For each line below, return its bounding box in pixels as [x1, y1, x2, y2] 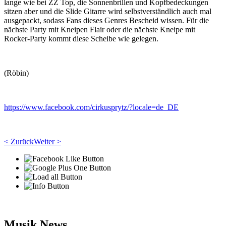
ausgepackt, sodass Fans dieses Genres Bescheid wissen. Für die [4, 16, 209, 25]
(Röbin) [4, 69, 29, 77]
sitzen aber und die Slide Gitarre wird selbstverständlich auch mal [4, 7, 211, 16]
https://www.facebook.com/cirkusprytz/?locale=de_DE [4, 103, 179, 111]
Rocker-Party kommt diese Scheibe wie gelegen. [4, 34, 158, 43]
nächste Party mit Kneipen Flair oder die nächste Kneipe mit [4, 25, 195, 34]
